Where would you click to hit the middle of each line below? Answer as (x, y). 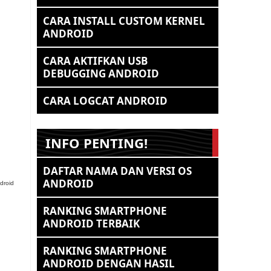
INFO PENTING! (96, 143)
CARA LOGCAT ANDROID (105, 101)
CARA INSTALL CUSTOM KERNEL (124, 21)
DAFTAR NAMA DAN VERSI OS (117, 171)
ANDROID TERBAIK (91, 224)
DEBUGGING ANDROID (101, 73)
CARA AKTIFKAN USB (95, 61)
